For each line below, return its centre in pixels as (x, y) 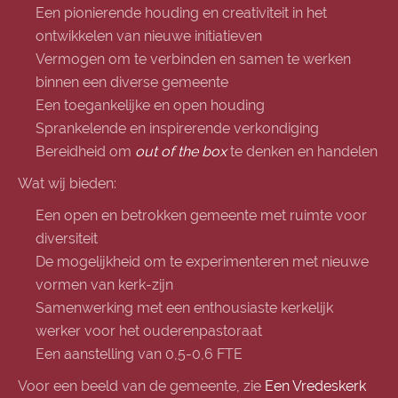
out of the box (181, 151)
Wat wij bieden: (67, 183)
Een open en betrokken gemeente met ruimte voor (201, 215)
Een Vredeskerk (315, 386)
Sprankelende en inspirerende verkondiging (177, 128)
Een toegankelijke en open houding (150, 105)
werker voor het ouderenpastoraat (149, 331)
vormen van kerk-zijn (104, 285)
